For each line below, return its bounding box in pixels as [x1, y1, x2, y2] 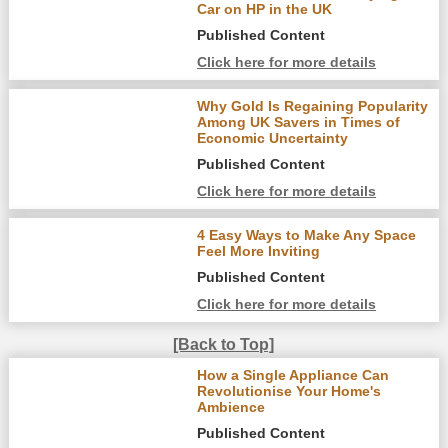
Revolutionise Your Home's [197, 382, 382, 399]
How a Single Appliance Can [197, 366, 390, 383]
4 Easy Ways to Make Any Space [197, 227, 417, 244]
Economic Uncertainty [197, 130, 349, 147]
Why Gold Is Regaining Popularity [197, 98, 429, 115]
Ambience [197, 398, 266, 415]
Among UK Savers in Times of [197, 114, 401, 131]
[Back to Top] [173, 335, 275, 353]
